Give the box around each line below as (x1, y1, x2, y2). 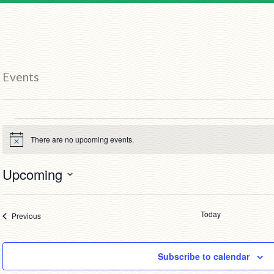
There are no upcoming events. (30, 134, 134, 145)
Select (1, 182, 28, 194)
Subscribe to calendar (158, 250, 250, 263)
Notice (9, 138, 31, 149)
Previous (11, 210, 41, 221)
